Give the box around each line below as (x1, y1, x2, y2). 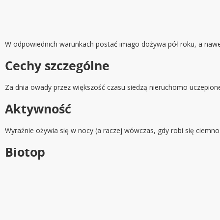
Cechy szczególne (5, 57, 110, 74)
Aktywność (5, 100, 71, 117)
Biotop (5, 143, 45, 161)
